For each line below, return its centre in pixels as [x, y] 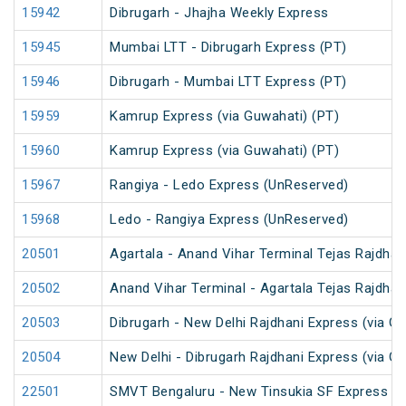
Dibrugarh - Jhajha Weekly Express [219, 13]
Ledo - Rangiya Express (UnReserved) [229, 220]
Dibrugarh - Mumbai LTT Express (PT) [228, 82]
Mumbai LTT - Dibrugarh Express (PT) [228, 48]
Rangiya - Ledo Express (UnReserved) [229, 185]
